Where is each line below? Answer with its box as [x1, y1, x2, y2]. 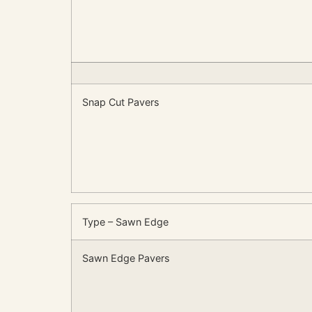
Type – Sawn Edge [82, 215, 169, 228]
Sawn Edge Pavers [82, 251, 170, 264]
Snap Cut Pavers [82, 95, 159, 108]
